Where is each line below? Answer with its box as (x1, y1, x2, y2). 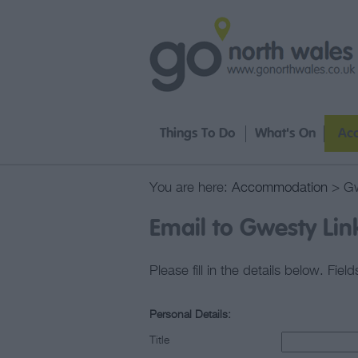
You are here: (149, 181, 232, 195)
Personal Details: (149, 309, 231, 320)
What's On (254, 127, 316, 141)
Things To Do (160, 127, 235, 141)
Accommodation (232, 181, 328, 195)
